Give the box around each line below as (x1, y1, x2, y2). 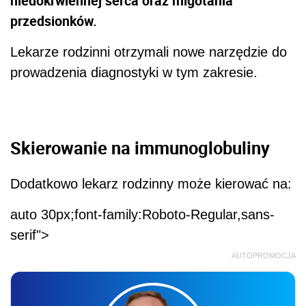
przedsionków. (10, 12, 100, 31)
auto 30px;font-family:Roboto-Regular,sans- (10, 206, 275, 222)
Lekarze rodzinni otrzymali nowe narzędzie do (10, 44, 287, 60)
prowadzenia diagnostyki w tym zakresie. (10, 65, 258, 81)
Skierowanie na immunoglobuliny (10, 136, 270, 160)
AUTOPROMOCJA (232, 251, 296, 260)
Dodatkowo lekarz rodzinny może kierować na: (10, 176, 292, 191)
